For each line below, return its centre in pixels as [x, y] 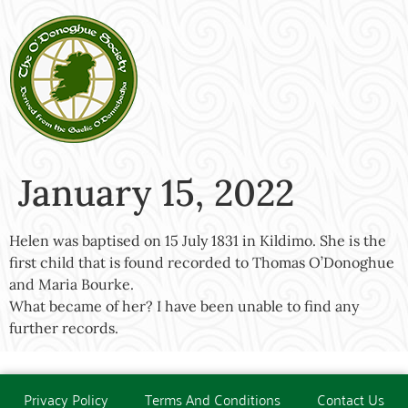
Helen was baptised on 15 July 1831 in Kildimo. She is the [198, 240]
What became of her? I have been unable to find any [184, 306]
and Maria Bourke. [71, 284]
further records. [64, 328]
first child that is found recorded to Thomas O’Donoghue [202, 262]
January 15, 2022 [156, 193]
